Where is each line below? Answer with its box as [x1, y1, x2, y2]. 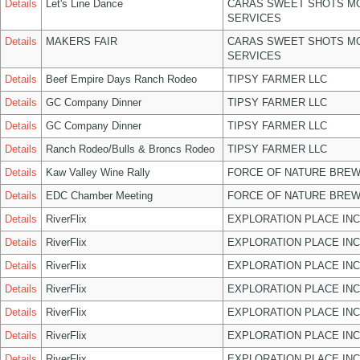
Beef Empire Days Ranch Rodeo [46, 73, 197, 85]
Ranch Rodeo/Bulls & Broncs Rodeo [46, 143, 215, 155]
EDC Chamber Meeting [46, 190, 153, 202]
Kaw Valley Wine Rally [46, 166, 150, 178]
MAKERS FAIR [46, 35, 117, 47]
